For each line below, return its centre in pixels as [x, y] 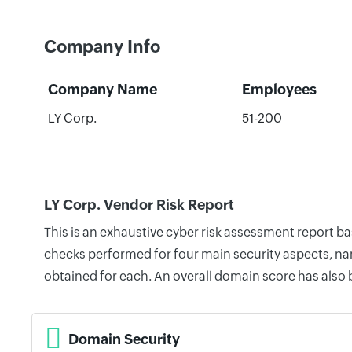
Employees [279, 89]
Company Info [102, 47]
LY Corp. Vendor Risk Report [139, 205]
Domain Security [124, 339]
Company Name [102, 89]
